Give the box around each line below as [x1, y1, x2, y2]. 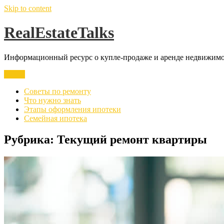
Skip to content [4, 4, 51, 12]
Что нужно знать [24, 95, 81, 104]
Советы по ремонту [24, 86, 91, 95]
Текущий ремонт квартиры [57, 132, 207, 146]
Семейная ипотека [24, 113, 87, 122]
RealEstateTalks [4, 23, 114, 42]
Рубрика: [4, 132, 57, 146]
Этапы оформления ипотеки [24, 104, 121, 113]
